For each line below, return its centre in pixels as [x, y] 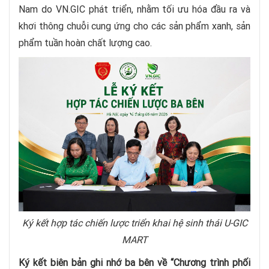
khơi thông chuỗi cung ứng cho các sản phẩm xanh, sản [134, 26]
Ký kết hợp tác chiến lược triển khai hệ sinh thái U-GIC [134, 222]
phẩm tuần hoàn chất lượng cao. [85, 42]
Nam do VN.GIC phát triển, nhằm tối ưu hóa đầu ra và [134, 9]
